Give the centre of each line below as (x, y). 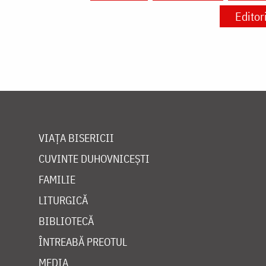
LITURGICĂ (63, 201)
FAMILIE (57, 180)
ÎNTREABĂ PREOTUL (83, 242)
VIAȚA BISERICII (76, 138)
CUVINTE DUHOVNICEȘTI (94, 159)
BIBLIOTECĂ (66, 221)
